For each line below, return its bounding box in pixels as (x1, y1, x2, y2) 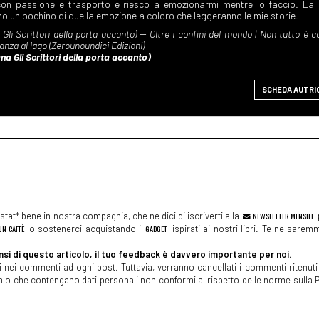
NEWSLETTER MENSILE (251, 210, 314, 222)
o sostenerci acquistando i (26, 223, 145, 235)
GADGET (145, 223, 168, 235)
